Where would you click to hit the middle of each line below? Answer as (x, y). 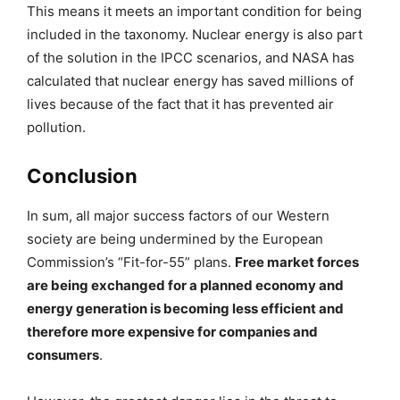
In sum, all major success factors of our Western (178, 215)
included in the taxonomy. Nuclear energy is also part (195, 34)
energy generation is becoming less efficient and (185, 308)
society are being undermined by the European (175, 238)
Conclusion (82, 175)
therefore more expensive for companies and (172, 331)
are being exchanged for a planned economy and (185, 285)
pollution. (56, 127)
